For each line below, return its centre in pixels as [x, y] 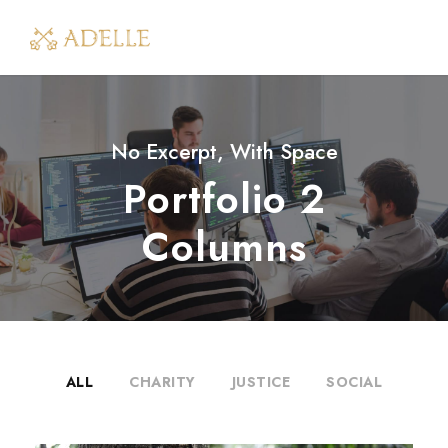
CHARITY [162, 382]
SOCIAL [354, 382]
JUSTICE [261, 382]
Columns [224, 247]
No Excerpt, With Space [224, 152]
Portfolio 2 [224, 199]
